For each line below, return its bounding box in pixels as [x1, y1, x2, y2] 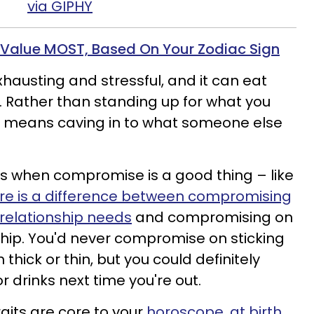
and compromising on [135, 207, 293, 227]
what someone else [139, 113, 282, 132]
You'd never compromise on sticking [25, 228, 285, 248]
